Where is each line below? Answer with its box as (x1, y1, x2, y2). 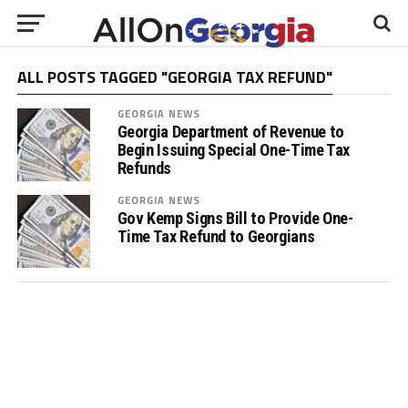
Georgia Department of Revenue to (117, 122, 344, 141)
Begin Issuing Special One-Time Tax (117, 140, 351, 159)
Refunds (117, 158, 171, 178)
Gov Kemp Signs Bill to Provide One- (117, 209, 353, 228)
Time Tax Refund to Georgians (117, 227, 315, 246)
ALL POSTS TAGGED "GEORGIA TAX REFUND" (16, 65, 332, 89)
